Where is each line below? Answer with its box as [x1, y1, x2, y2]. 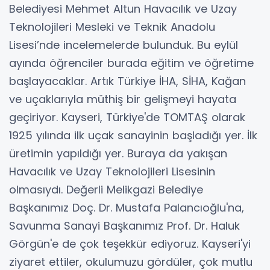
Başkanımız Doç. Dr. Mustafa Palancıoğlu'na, [9, 199, 244, 215]
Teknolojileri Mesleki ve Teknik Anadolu [9, 19, 215, 34]
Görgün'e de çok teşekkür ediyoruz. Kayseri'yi [9, 236, 251, 251]
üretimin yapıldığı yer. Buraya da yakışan [9, 145, 227, 161]
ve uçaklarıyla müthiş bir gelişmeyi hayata [9, 91, 236, 107]
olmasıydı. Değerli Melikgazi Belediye [9, 181, 203, 197]
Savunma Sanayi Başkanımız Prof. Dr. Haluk [9, 218, 240, 233]
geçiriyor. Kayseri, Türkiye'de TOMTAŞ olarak [9, 109, 245, 125]
